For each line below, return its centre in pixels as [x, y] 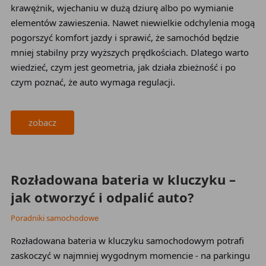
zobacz [42, 122]
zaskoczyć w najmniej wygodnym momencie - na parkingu [130, 255]
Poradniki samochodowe [54, 218]
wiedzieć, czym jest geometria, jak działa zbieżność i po [123, 67]
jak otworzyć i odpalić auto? [102, 197]
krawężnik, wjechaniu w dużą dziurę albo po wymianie [122, 8]
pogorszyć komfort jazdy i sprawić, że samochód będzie [124, 37]
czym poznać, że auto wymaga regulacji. [93, 82]
